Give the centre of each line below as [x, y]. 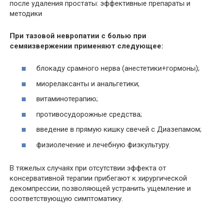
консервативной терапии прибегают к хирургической [98, 178]
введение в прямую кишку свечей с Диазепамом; [119, 129]
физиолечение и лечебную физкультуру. [103, 145]
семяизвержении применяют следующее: [86, 46]
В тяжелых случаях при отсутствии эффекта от [88, 168]
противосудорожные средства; [89, 114]
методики [26, 13]
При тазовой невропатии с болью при [78, 36]
